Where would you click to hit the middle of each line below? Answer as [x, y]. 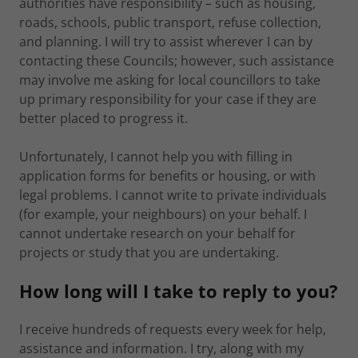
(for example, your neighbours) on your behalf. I [163, 214]
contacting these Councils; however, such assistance [177, 61]
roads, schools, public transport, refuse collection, [170, 22]
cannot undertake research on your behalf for [157, 233]
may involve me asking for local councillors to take [170, 80]
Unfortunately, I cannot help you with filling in [156, 157]
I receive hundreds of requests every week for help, [173, 329]
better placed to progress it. [103, 118]
